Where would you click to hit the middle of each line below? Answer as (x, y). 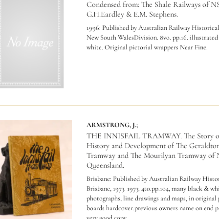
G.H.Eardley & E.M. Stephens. (132, 14)
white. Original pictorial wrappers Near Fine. (147, 47)
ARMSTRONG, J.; (112, 125)
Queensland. (105, 165)
